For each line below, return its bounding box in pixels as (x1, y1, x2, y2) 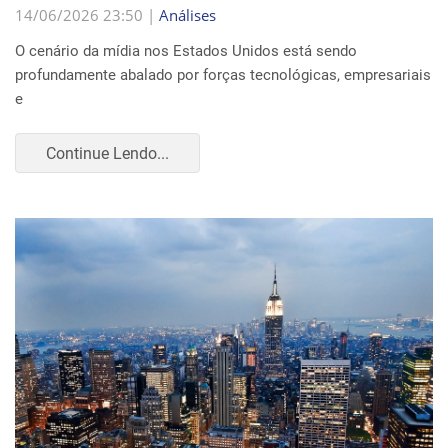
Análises (159, 5, 216, 25)
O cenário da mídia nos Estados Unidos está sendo (15, 42, 357, 60)
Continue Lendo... (46, 143, 169, 163)
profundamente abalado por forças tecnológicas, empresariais (15, 66, 431, 84)
